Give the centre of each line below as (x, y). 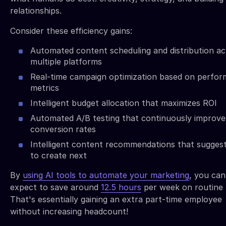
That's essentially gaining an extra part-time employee (116, 199)
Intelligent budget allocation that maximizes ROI (124, 103)
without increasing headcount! (69, 211)
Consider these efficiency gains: (71, 31)
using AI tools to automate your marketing (106, 175)
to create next (59, 155)
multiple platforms (66, 61)
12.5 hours (121, 187)
